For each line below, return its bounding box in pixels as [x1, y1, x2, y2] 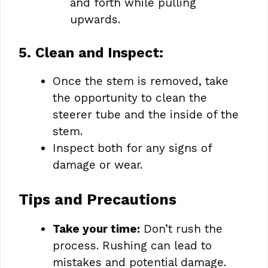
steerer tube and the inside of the [53, 108, 239, 121]
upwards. [69, 12, 120, 26]
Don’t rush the [140, 221, 223, 236]
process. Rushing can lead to [53, 238, 212, 252]
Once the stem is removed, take [53, 74, 229, 88]
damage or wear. [53, 158, 142, 172]
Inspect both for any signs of [53, 141, 212, 155]
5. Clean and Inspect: [19, 45, 163, 61]
